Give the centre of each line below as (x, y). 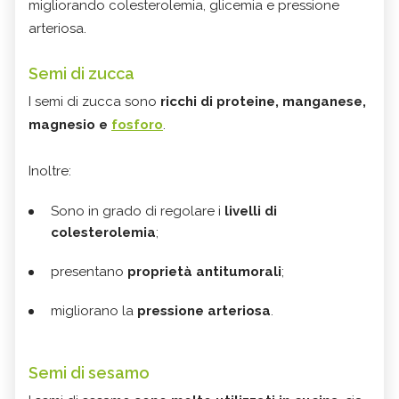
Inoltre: (50, 171)
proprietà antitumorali (204, 272)
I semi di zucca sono (94, 102)
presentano (89, 272)
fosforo (137, 125)
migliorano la (94, 311)
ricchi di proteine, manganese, (263, 102)
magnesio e (70, 125)
